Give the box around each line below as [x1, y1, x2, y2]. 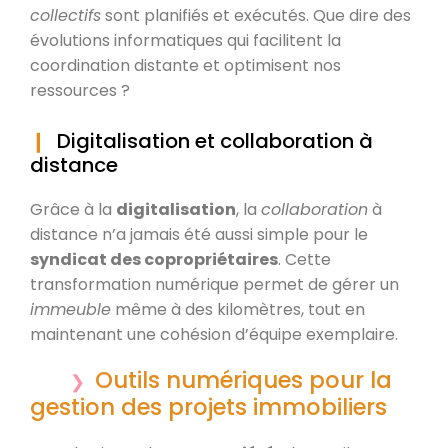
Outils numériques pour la [95, 363, 392, 396]
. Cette [278, 247, 331, 271]
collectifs [30, 3, 101, 27]
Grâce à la [30, 197, 116, 221]
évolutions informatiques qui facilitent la [30, 28, 341, 52]
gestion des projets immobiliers [30, 390, 387, 423]
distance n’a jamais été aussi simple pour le [30, 222, 368, 246]
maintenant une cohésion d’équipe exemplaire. [30, 322, 398, 346]
